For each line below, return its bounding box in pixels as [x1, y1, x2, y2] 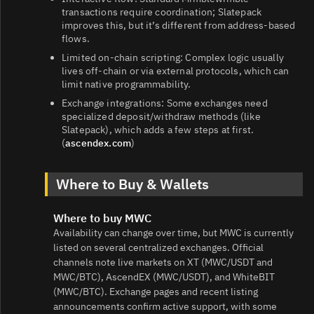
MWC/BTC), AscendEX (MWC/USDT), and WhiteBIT [53, 270, 275, 283]
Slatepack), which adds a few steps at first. [62, 123, 254, 136]
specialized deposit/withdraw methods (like [62, 109, 261, 123]
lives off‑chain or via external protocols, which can [62, 64, 289, 77]
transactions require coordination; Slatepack [62, 5, 262, 18]
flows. [62, 32, 90, 45]
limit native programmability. [62, 77, 191, 90]
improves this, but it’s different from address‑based [62, 18, 296, 32]
